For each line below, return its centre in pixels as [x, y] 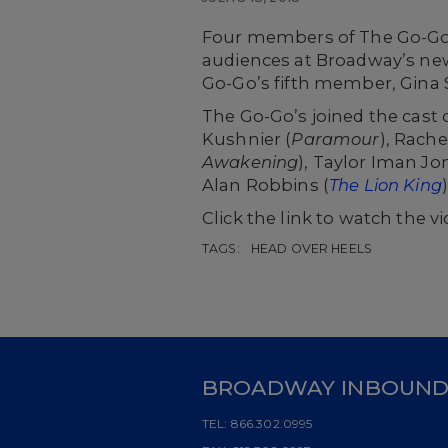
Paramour [335, 139]
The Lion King [385, 185]
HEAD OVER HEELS [311, 248]
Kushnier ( [247, 139]
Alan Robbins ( [265, 185]
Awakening [250, 162]
